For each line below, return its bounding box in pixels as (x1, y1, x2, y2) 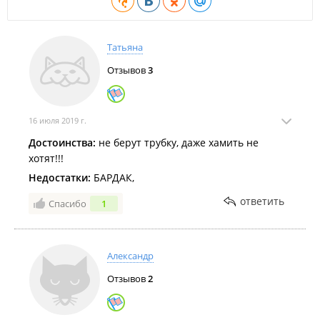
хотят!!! (29, 151, 64, 165)
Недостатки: (29, 171, 91, 184)
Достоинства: (29, 136, 96, 149)
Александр (107, 249, 154, 262)
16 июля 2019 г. (29, 115, 86, 126)
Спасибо (49, 197, 86, 210)
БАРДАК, (91, 171, 134, 184)
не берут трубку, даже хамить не (96, 136, 259, 149)
